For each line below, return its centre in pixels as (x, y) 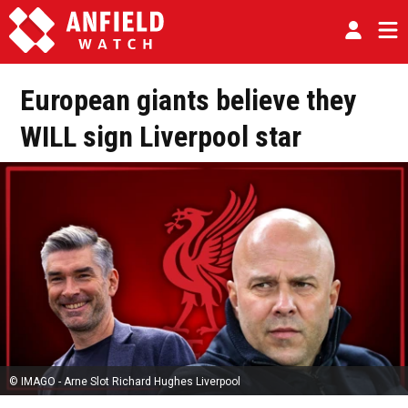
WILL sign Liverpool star (161, 137)
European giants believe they (188, 100)
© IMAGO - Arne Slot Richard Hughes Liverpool (125, 382)
